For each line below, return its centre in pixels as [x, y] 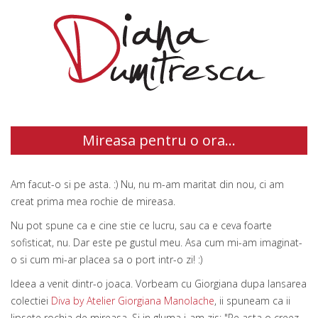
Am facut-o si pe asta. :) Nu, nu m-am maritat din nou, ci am [147, 185]
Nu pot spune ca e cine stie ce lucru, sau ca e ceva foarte [141, 226]
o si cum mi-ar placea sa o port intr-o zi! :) [108, 260]
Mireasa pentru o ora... [159, 141]
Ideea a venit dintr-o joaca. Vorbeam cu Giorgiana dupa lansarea [159, 284]
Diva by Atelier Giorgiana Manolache [133, 301]
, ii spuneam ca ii [252, 301]
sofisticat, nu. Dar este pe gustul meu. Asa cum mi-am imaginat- [157, 243]
